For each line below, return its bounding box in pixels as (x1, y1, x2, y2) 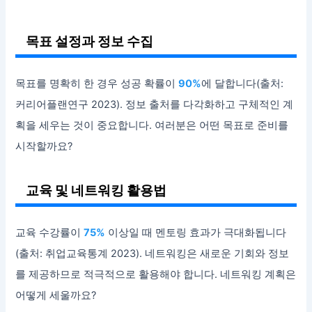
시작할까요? (15, 140, 73, 153)
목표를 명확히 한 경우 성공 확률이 (15, 77, 179, 91)
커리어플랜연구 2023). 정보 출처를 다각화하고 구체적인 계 (15, 98, 294, 111)
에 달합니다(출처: (201, 77, 284, 91)
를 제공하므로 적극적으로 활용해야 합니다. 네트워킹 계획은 (15, 268, 297, 281)
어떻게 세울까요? (15, 289, 97, 302)
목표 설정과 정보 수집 (26, 33, 154, 50)
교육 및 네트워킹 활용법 (26, 182, 167, 199)
